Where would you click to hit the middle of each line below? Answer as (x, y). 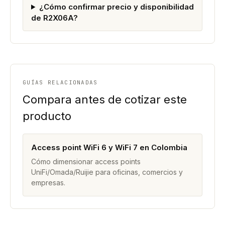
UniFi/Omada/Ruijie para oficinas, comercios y (107, 172)
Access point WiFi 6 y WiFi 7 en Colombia (109, 147)
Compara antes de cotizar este (105, 99)
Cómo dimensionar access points (86, 161)
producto (47, 116)
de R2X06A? (54, 18)
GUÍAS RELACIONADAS (60, 82)
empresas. (48, 183)
